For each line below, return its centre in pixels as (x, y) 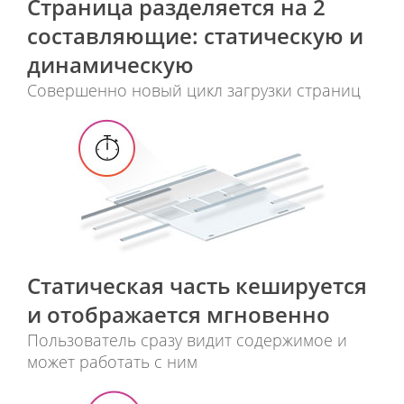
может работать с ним (112, 362)
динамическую (110, 65)
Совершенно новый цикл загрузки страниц (194, 91)
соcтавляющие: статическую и (195, 36)
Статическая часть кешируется (197, 286)
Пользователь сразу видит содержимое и (187, 340)
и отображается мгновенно (179, 315)
